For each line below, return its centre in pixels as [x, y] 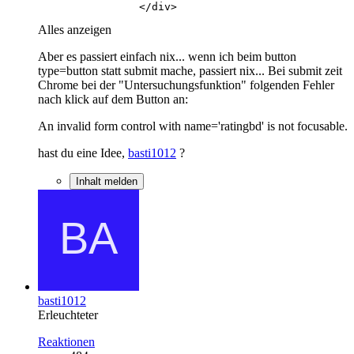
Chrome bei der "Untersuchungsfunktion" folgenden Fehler [186, 85]
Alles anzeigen [75, 29]
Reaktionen [66, 341]
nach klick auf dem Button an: [113, 99]
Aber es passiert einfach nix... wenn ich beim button [167, 56]
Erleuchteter [68, 314]
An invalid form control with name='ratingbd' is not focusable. [193, 126]
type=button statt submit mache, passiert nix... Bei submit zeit [190, 70]
